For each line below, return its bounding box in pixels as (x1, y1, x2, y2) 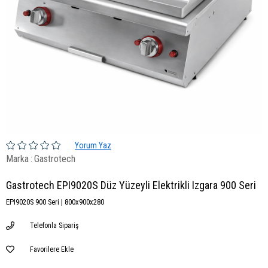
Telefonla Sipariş (30, 221, 78, 230)
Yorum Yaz (75, 141, 111, 150)
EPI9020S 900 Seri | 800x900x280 (6, 197, 104, 206)
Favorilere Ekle (30, 245, 74, 254)
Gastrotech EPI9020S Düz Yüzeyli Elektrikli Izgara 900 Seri (6, 179, 256, 191)
